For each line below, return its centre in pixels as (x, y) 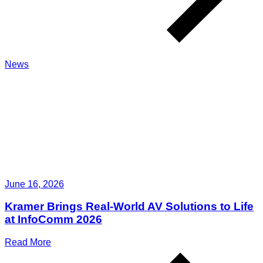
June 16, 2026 (34, 184)
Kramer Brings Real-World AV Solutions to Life (129, 207)
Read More (28, 242)
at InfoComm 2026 (53, 220)
